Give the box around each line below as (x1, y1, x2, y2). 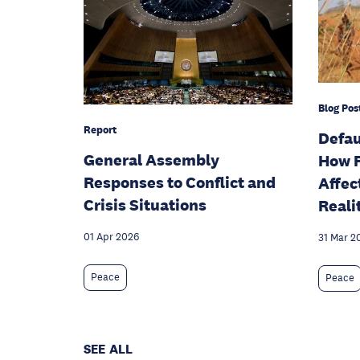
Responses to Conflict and (84, 173, 276, 193)
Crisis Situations (84, 195, 207, 215)
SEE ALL (84, 341, 133, 358)
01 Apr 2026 (84, 231, 139, 244)
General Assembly (84, 150, 219, 170)
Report (84, 123, 117, 137)
